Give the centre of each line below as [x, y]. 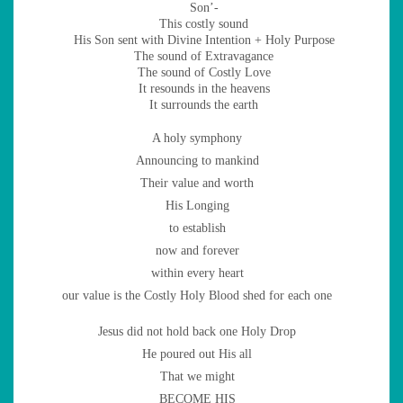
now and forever [197, 250]
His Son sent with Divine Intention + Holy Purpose [204, 40]
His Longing [197, 205]
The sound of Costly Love [204, 72]
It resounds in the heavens [204, 88]
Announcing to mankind [197, 160]
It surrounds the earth [204, 104]
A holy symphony [197, 138]
